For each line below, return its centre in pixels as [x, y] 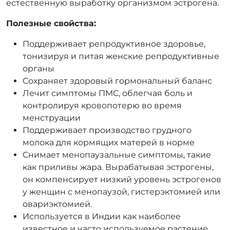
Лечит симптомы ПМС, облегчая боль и [108, 93]
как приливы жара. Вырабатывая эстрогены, [118, 167]
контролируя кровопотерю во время [102, 106]
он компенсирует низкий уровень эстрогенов [122, 179]
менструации [52, 118]
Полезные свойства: [51, 23]
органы [39, 69]
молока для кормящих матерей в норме [109, 142]
